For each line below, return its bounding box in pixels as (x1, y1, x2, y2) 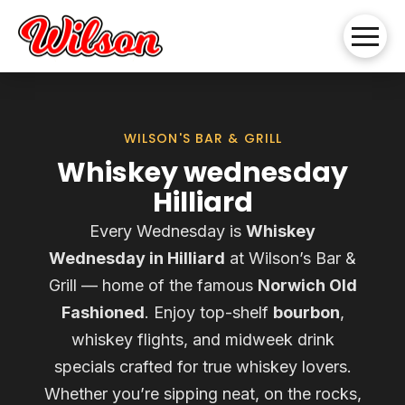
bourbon (272, 303, 340, 322)
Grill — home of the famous (48, 276, 258, 295)
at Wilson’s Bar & (225, 249, 356, 268)
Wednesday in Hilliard (49, 249, 225, 268)
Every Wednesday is (89, 221, 246, 240)
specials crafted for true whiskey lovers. (53, 357, 352, 376)
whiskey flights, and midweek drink (71, 330, 334, 349)
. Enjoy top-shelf (144, 303, 273, 322)
